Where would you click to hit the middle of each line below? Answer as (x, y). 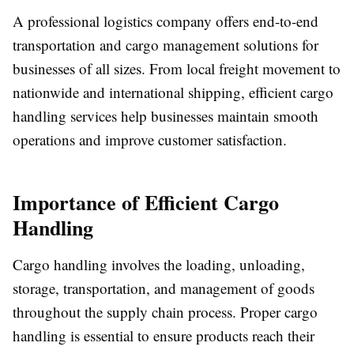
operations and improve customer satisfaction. (150, 140)
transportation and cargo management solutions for (166, 45)
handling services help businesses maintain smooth (166, 116)
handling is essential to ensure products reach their (164, 336)
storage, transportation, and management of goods (164, 288)
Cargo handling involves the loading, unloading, (159, 265)
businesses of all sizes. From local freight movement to (177, 69)
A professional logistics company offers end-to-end (166, 21)
